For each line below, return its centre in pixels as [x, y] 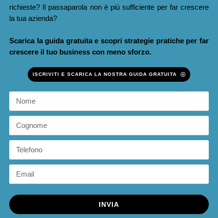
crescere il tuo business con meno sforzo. [80, 52]
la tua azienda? [33, 18]
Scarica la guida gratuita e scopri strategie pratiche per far [109, 41]
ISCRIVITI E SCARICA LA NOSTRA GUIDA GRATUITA [105, 74]
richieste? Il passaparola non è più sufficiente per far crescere [109, 7]
